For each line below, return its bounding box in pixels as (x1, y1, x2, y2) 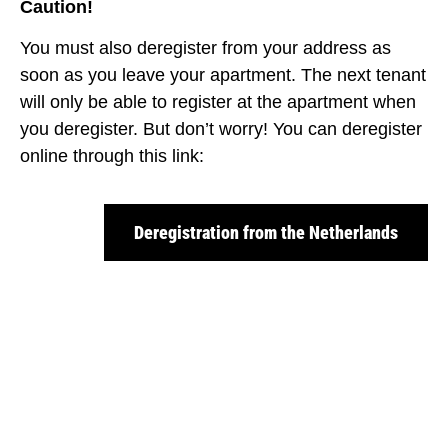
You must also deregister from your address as (20, 37, 391, 58)
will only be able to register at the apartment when (20, 91, 416, 112)
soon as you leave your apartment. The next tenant (20, 64, 426, 85)
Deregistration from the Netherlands (134, 222, 398, 244)
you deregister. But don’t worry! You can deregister (20, 118, 422, 139)
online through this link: (20, 145, 204, 166)
